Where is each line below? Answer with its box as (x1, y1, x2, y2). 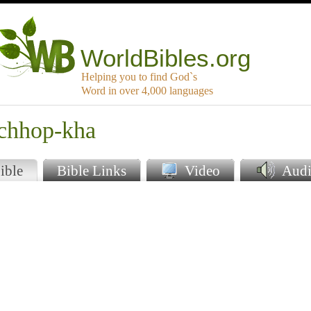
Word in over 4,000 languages (81, 85, 213, 97)
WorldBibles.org (81, 44, 251, 72)
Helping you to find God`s (81, 71, 197, 83)
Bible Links (56, 162, 126, 179)
